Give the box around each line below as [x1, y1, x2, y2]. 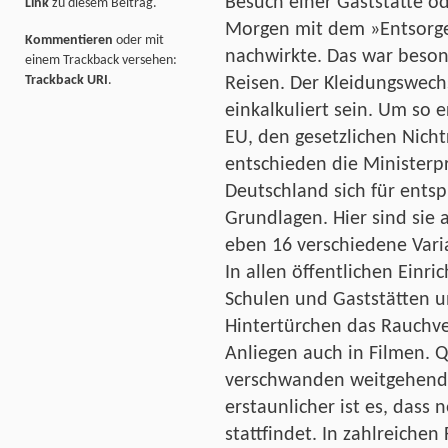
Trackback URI [25, 73, 108, 89]
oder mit [113, 33, 164, 49]
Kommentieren [25, 33, 113, 49]
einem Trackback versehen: [25, 53, 177, 69]
